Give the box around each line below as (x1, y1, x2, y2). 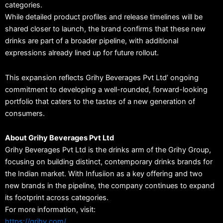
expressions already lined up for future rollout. (5, 48, 159, 58)
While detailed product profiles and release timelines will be (5, 12, 203, 22)
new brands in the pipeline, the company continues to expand (5, 181, 215, 191)
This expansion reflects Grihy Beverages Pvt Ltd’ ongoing (5, 73, 199, 82)
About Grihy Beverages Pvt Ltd (5, 133, 114, 143)
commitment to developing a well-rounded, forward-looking (5, 85, 208, 94)
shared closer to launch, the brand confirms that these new (5, 24, 206, 34)
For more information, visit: (5, 205, 96, 215)
